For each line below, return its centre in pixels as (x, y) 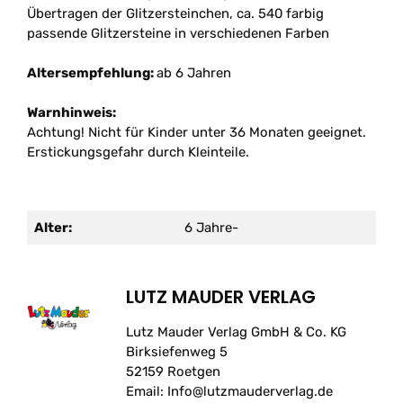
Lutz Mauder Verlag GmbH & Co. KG (236, 332)
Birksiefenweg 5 (177, 352)
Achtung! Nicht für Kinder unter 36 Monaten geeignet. (197, 132)
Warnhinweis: (72, 112)
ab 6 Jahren (194, 73)
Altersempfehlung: (92, 73)
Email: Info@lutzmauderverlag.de (229, 391)
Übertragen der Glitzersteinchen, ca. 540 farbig (175, 13)
